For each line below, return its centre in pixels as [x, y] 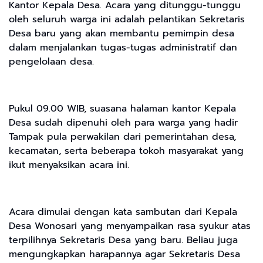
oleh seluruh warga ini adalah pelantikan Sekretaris [127, 20]
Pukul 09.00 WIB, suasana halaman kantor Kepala [122, 109]
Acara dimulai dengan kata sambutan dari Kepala [123, 212]
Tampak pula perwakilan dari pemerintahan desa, [122, 137]
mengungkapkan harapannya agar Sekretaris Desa [124, 254]
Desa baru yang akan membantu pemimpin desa [122, 34]
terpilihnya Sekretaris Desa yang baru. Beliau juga [123, 240]
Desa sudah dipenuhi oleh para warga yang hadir [123, 123]
